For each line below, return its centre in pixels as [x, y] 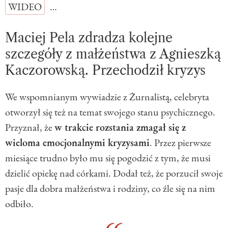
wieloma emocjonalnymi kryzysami [77, 142]
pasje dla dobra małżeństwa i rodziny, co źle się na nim [110, 188]
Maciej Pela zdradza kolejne [89, 38]
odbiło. [19, 203]
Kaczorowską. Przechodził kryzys [105, 70]
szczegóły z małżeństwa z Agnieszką [113, 54]
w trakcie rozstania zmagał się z [120, 127]
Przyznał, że [30, 127]
